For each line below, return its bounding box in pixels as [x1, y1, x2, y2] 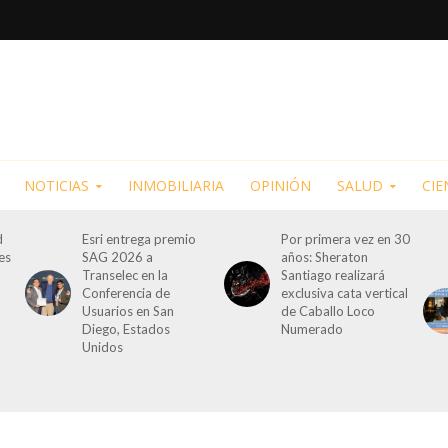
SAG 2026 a [81, 249, 153, 265]
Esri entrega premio [81, 231, 196, 247]
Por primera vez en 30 [280, 231, 410, 247]
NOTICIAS [23, 176, 89, 195]
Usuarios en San [81, 303, 174, 319]
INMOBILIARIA [127, 176, 224, 195]
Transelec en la [81, 267, 168, 283]
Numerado [280, 321, 343, 337]
